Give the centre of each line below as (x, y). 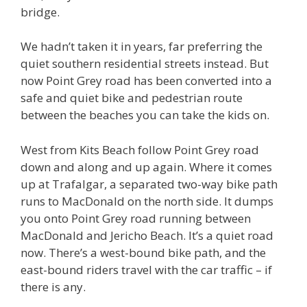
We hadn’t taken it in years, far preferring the (142, 46)
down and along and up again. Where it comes (146, 167)
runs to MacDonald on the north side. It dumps (147, 201)
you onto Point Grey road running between (136, 218)
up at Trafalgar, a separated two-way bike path (149, 184)
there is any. (53, 286)
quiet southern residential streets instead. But (145, 63)
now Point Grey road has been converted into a (146, 81)
